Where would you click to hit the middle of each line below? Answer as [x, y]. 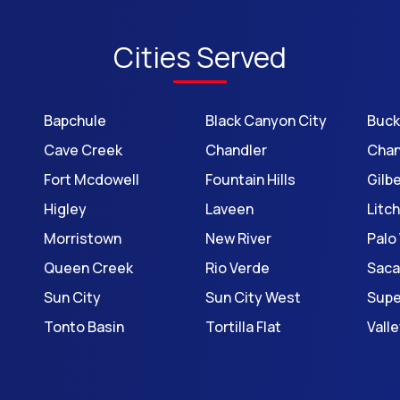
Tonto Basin [83, 327]
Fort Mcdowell [91, 179]
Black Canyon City [266, 121]
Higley [65, 209]
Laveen [229, 209]
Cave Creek [83, 150]
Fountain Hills [250, 179]
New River [238, 238]
